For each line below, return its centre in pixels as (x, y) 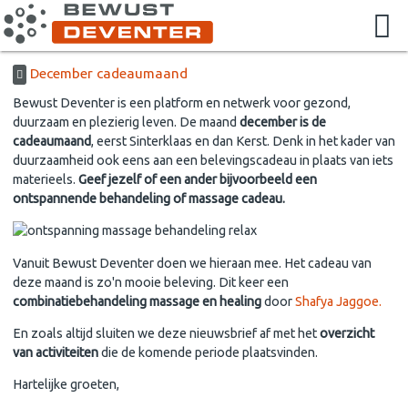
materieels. (46, 180)
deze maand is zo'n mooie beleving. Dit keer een (151, 282)
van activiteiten (57, 352)
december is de (283, 122)
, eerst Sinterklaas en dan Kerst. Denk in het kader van (243, 142)
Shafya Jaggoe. (340, 301)
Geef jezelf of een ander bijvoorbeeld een (198, 180)
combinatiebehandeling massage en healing (137, 301)
